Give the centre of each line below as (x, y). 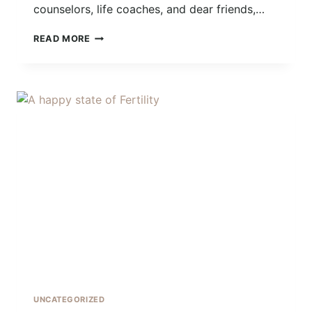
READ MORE (62, 39)
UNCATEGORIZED (69, 300)
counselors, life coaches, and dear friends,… (149, 9)
